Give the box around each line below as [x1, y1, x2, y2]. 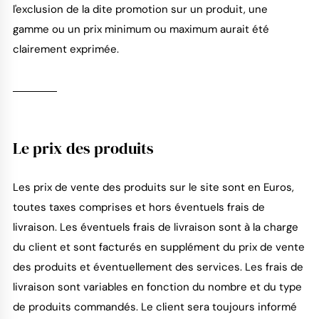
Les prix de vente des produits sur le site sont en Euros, [12, 180, 294, 195]
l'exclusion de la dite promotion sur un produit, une [12, 2, 268, 17]
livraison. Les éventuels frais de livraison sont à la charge [12, 220, 298, 235]
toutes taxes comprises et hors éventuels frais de [12, 200, 265, 215]
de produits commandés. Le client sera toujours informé [12, 300, 297, 315]
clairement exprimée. [12, 42, 119, 57]
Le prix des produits [12, 137, 154, 159]
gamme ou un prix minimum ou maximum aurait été [12, 22, 269, 37]
